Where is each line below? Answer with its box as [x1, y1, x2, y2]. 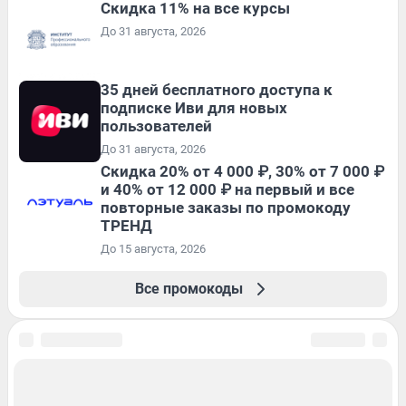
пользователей [101, 116, 212, 135]
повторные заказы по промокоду [101, 198, 351, 217]
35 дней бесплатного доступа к [101, 80, 333, 99]
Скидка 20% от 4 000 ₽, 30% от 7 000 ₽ [101, 161, 384, 180]
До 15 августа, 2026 [101, 241, 206, 256]
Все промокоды [134, 279, 243, 297]
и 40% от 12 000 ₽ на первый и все [101, 179, 354, 198]
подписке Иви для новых [101, 98, 287, 117]
